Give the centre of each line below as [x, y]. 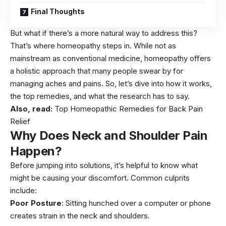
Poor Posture [36, 203]
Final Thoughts [58, 12]
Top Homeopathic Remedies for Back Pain [129, 109]
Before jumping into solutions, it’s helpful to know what [104, 165]
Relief [20, 122]
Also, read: [32, 109]
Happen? [36, 151]
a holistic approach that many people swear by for [97, 71]
